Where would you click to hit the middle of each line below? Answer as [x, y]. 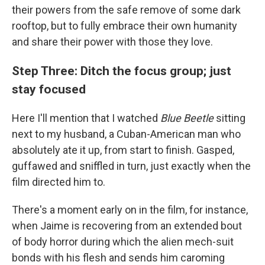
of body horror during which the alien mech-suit [123, 242]
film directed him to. [59, 182]
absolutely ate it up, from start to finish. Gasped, [123, 150]
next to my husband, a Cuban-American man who [126, 134]
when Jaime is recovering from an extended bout [127, 226]
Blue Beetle [187, 118]
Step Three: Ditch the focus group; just [122, 71]
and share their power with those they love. [112, 42]
